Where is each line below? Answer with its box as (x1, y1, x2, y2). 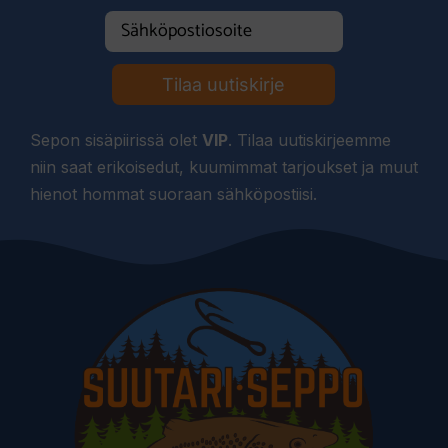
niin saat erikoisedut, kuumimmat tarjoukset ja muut (30, 156, 418, 177)
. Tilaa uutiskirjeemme (228, 129, 391, 150)
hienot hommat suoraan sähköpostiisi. (30, 183, 317, 204)
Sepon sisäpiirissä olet (30, 129, 202, 150)
